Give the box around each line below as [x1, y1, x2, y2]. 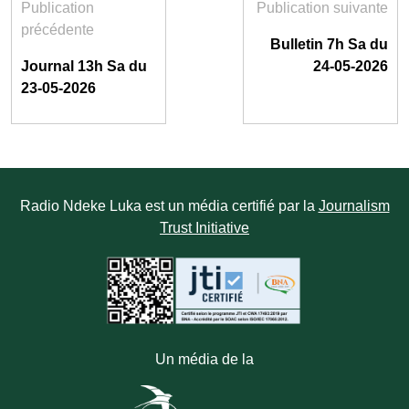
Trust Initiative [160, 220, 249, 236]
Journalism [318, 198, 390, 214]
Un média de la [155, 351, 254, 367]
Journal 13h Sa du [21, 58, 147, 74]
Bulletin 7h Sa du [270, 37, 388, 52]
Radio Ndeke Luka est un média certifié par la [19, 198, 319, 214]
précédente [21, 22, 94, 37]
